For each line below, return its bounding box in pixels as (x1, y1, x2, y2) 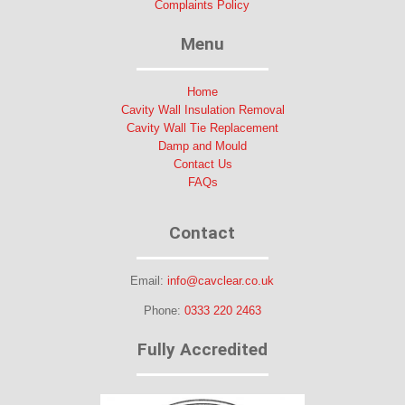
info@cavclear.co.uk (167, 274, 275, 288)
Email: (130, 274, 168, 288)
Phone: (143, 304, 184, 318)
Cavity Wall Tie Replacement (127, 121, 279, 136)
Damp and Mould (158, 139, 248, 154)
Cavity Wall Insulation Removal (120, 103, 285, 118)
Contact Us (173, 157, 232, 172)
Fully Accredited (137, 339, 268, 361)
